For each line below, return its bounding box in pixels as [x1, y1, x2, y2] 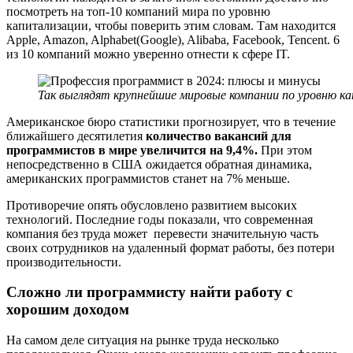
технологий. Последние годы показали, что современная [6, 212, 313, 226]
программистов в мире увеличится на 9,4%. [6, 143, 258, 157]
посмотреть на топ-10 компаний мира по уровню [6, 4, 270, 18]
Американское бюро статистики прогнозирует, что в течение [6, 114, 336, 128]
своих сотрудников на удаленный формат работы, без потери [6, 240, 335, 255]
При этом [258, 143, 312, 157]
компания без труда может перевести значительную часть [6, 226, 318, 240]
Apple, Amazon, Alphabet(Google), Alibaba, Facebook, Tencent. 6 [6, 32, 340, 46]
